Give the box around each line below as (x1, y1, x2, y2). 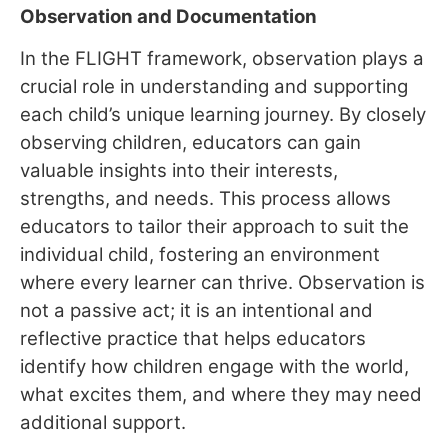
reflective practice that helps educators (20, 327, 366, 351)
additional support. (20, 411, 186, 435)
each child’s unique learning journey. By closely (20, 103, 426, 127)
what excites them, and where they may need (20, 383, 422, 407)
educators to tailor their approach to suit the (20, 215, 409, 239)
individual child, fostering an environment (20, 243, 380, 267)
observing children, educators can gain (20, 131, 361, 155)
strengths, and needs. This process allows (20, 187, 391, 211)
